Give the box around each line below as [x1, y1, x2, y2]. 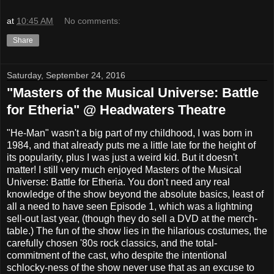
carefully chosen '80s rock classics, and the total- [7, 238, 217, 249]
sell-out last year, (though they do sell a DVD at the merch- [7, 213, 257, 224]
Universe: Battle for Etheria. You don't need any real [7, 177, 230, 188]
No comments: [64, 15, 121, 26]
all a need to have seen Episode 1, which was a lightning [7, 201, 253, 212]
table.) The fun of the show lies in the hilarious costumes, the [7, 226, 267, 237]
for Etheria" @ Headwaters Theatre [7, 102, 226, 117]
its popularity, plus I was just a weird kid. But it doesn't [7, 152, 237, 163]
